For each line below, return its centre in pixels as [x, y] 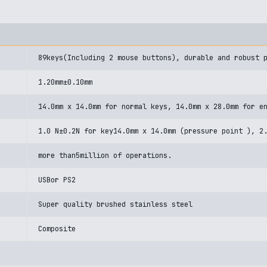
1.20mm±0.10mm [65, 82]
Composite [57, 229]
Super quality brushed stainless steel [115, 204]
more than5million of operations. [105, 156]
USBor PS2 [57, 180]
